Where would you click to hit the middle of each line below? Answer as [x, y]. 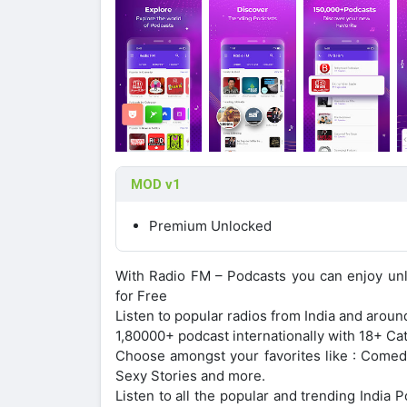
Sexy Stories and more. [190, 375]
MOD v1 [156, 184]
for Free [141, 295]
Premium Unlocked [210, 225]
